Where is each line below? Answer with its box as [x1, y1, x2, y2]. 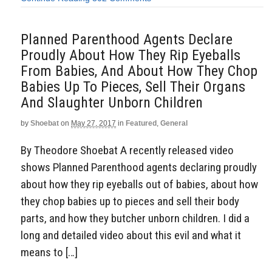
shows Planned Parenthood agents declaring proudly [21, 160, 257, 174]
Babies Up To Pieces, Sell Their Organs [21, 78, 245, 95]
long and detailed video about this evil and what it [21, 228, 241, 242]
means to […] [21, 245, 78, 259]
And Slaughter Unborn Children [21, 93, 203, 111]
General [160, 118, 188, 127]
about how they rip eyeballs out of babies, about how [21, 177, 258, 191]
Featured [126, 118, 157, 127]
